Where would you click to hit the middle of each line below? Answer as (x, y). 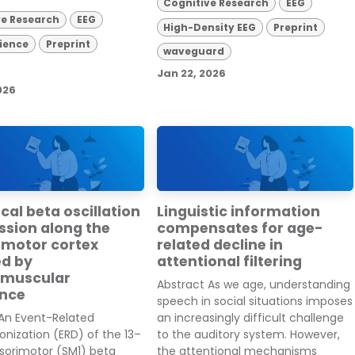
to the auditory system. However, (248, 335)
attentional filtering (229, 262)
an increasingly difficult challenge (250, 318)
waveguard (194, 51)
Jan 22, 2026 (191, 74)
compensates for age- (240, 229)
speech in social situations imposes (254, 302)
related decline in (219, 245)
